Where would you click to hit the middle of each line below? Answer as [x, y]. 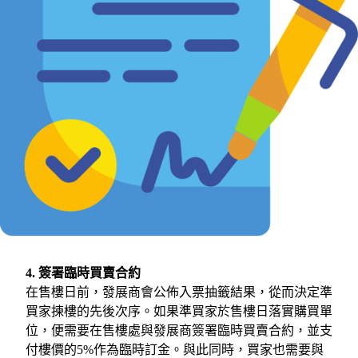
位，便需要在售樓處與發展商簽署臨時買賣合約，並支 [179, 330]
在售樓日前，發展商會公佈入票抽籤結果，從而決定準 [179, 292]
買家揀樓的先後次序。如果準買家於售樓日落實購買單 [179, 311]
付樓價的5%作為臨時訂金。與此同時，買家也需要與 [175, 349]
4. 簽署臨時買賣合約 [83, 272]
